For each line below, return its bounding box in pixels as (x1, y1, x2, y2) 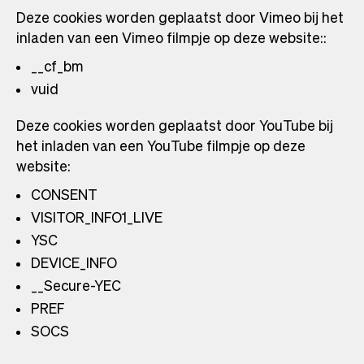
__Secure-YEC (31, 274, 121, 297)
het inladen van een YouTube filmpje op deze (16, 134, 305, 157)
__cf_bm (31, 54, 84, 77)
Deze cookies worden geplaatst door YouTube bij (16, 114, 333, 136)
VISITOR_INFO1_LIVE (31, 206, 162, 228)
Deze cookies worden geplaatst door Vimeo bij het (16, 6, 344, 28)
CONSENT (31, 183, 97, 206)
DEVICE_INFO (31, 251, 117, 274)
